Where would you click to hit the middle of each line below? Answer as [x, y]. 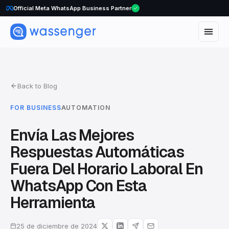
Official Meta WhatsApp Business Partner [72, 8]
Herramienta [53, 203]
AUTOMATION [86, 108]
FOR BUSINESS [36, 108]
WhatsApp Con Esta [79, 186]
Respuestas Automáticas [97, 152]
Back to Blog [37, 86]
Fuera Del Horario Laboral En [107, 169]
